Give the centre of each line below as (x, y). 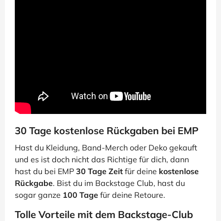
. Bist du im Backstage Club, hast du (119, 183)
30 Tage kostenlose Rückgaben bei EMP (107, 131)
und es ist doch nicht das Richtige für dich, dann (102, 160)
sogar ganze (39, 195)
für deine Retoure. (132, 195)
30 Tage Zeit (99, 171)
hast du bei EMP (45, 171)
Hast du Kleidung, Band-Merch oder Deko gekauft (106, 148)
